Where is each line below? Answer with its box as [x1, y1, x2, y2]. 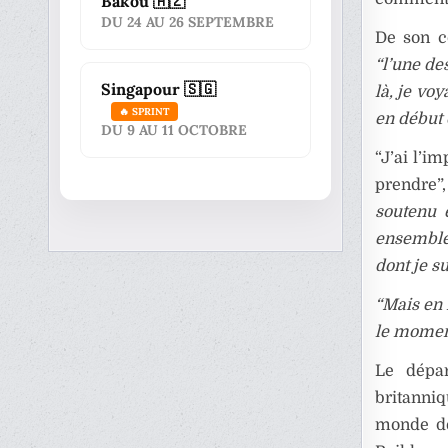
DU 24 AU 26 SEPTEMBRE [101, 13, 275, 31]
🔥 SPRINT [119, 104, 171, 118]
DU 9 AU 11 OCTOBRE [101, 121, 248, 139]
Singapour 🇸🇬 [101, 79, 217, 99]
